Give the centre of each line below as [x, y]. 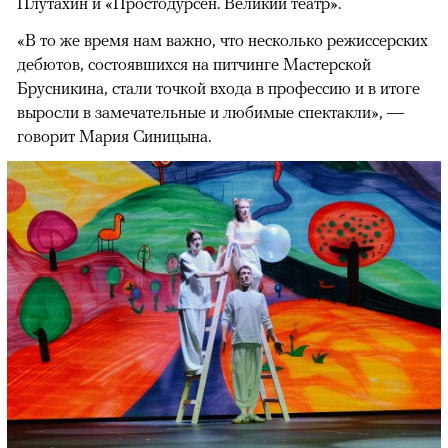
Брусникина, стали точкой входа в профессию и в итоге [218, 87]
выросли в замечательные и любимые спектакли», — [210, 111]
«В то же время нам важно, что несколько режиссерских [222, 39]
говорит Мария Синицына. [114, 135]
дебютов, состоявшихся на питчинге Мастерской [194, 63]
